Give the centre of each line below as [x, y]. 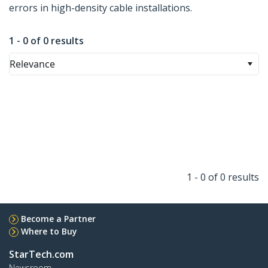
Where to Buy [49, 232]
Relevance [32, 64]
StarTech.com [41, 255]
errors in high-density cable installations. [100, 8]
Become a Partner [58, 219]
